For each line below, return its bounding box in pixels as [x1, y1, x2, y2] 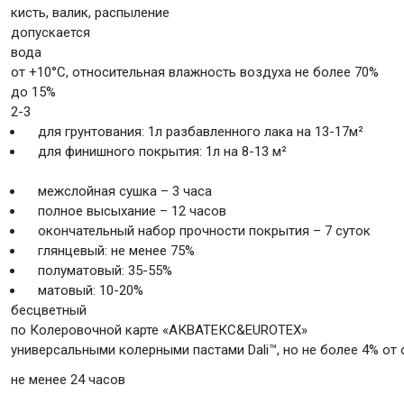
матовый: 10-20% [38, 282, 143, 298]
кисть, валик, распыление [11, 5, 170, 21]
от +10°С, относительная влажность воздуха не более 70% [11, 64, 379, 80]
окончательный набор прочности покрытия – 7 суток [38, 223, 371, 239]
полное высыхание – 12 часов [38, 203, 226, 219]
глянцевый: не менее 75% [38, 243, 195, 259]
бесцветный [11, 302, 87, 318]
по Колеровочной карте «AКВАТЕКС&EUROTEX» [11, 322, 308, 338]
